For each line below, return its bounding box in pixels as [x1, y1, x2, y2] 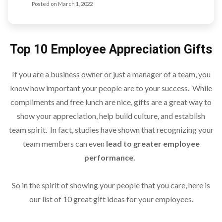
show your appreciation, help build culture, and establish [17, 111, 205, 120]
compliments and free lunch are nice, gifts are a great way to [10, 97, 212, 107]
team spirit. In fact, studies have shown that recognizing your [8, 124, 214, 134]
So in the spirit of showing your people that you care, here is [12, 180, 210, 190]
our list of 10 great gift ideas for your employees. [29, 194, 193, 204]
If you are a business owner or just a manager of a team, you [11, 69, 211, 79]
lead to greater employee [106, 138, 200, 148]
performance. [84, 152, 135, 162]
